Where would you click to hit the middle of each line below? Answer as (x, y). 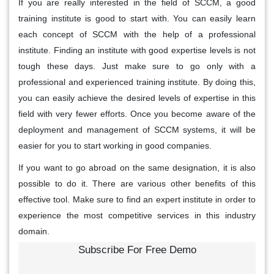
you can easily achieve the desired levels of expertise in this (137, 98)
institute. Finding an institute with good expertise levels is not (137, 50)
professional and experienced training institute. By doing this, (137, 82)
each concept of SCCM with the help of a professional (137, 35)
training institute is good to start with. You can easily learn (137, 19)
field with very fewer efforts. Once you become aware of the (137, 114)
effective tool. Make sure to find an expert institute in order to (137, 200)
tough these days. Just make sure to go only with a (137, 66)
